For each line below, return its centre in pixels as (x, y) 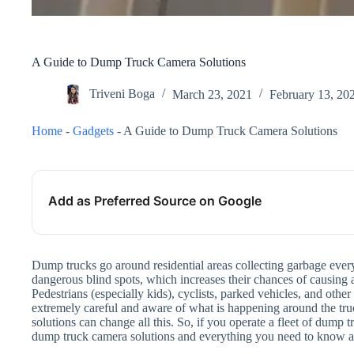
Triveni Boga (122, 94)
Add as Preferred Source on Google (155, 201)
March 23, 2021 (212, 94)
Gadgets (93, 131)
